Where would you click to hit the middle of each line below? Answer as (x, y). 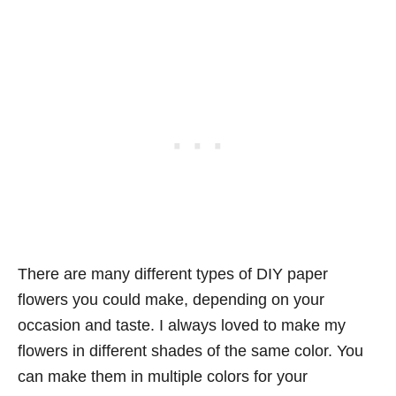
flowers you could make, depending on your (171, 300)
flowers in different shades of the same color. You (190, 351)
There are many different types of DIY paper (173, 274)
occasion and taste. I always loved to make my (182, 325)
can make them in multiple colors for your (163, 377)
